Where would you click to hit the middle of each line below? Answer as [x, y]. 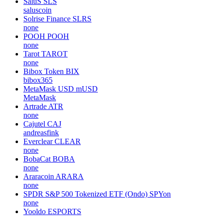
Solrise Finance [47, 18]
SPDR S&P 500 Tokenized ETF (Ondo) [85, 194]
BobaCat [37, 159]
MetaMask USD [49, 89]
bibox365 [38, 80]
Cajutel [34, 124]
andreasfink [41, 132]
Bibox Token [44, 71]
